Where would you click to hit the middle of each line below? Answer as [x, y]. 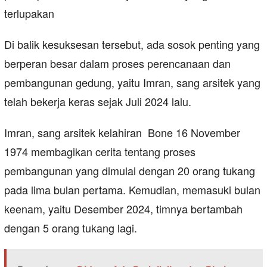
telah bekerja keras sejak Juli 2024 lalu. [98, 102]
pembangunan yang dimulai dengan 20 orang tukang [130, 171]
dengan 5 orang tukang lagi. [71, 228]
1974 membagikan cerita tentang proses [100, 152]
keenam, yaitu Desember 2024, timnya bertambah [123, 209]
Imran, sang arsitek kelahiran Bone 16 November [122, 133]
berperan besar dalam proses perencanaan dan [117, 63]
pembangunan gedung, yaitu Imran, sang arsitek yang [132, 83]
